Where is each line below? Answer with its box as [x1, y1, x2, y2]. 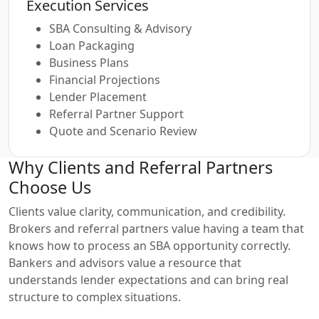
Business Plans [49, 55, 129, 70]
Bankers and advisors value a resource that [9, 255, 241, 271]
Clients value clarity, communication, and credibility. [9, 204, 286, 219]
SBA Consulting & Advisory [49, 21, 192, 36]
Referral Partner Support [49, 106, 184, 122]
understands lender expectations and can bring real [9, 272, 288, 288]
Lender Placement [49, 89, 147, 105]
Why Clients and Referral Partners [9, 156, 273, 179]
